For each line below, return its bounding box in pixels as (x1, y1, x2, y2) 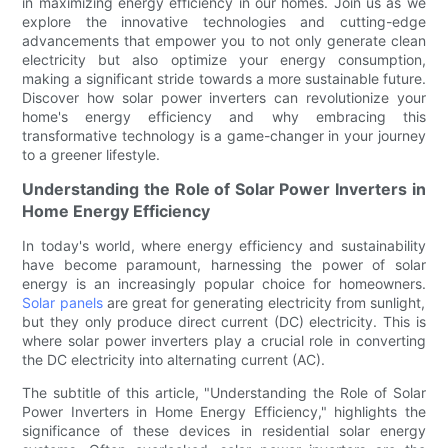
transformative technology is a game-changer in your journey (22, 127, 426, 145)
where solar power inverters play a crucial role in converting (22, 332, 426, 350)
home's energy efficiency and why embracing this (22, 108, 426, 126)
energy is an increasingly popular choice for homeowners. (22, 275, 426, 293)
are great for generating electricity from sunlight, (102, 294, 426, 312)
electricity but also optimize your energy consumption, (22, 51, 426, 69)
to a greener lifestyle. (22, 146, 161, 164)
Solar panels (22, 294, 103, 312)
